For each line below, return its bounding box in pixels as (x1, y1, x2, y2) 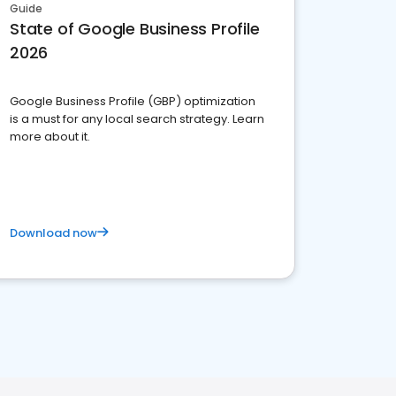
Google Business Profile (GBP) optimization (10, 93, 255, 110)
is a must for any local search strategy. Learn (10, 110, 264, 127)
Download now (10, 225, 97, 241)
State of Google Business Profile (10, 18, 260, 40)
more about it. (10, 128, 90, 145)
